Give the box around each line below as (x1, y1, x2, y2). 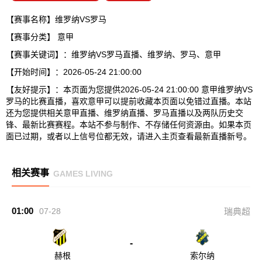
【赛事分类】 (6, 32, 57, 42)
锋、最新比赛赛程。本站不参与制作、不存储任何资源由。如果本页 (6, 120, 251, 129)
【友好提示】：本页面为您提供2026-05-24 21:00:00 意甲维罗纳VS (6, 85, 253, 94)
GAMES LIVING (53, 168, 113, 178)
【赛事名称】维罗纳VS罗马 (6, 15, 106, 24)
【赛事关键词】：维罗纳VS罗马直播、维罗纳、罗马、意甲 (6, 50, 221, 59)
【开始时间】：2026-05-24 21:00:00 (6, 67, 142, 77)
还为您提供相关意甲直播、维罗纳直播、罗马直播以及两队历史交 (6, 108, 243, 118)
